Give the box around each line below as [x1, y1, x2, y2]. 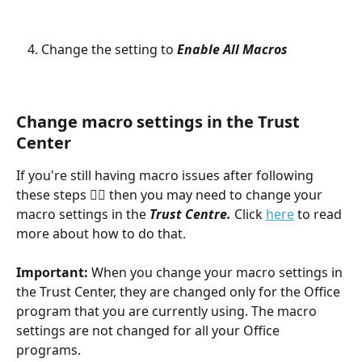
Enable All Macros [177, 40, 288, 59]
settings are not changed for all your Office [16, 322, 283, 340]
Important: [16, 263, 88, 282]
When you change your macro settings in [88, 263, 346, 282]
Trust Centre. [149, 204, 234, 223]
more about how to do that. [16, 224, 186, 242]
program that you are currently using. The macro [16, 302, 320, 321]
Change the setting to [41, 40, 177, 59]
